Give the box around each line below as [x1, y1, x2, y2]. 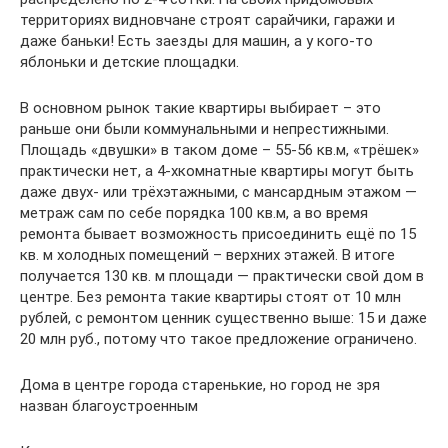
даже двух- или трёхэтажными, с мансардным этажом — [20, 183, 417, 201]
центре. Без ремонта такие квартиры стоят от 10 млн [20, 288, 401, 306]
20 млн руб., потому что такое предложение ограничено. [20, 330, 417, 348]
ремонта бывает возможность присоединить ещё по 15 [20, 225, 416, 243]
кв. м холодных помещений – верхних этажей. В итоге [20, 246, 395, 264]
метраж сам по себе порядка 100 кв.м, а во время [20, 204, 368, 222]
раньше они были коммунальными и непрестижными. [20, 120, 389, 138]
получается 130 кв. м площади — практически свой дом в [20, 267, 424, 285]
